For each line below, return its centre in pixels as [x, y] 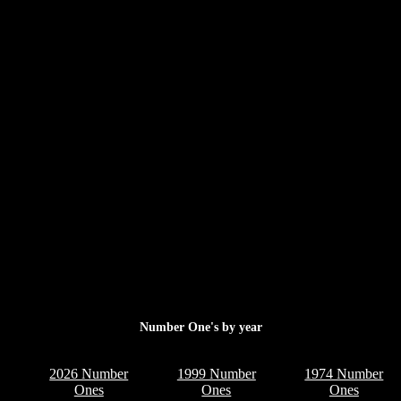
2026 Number [89, 373]
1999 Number [216, 373]
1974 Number [344, 373]
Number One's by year [200, 328]
